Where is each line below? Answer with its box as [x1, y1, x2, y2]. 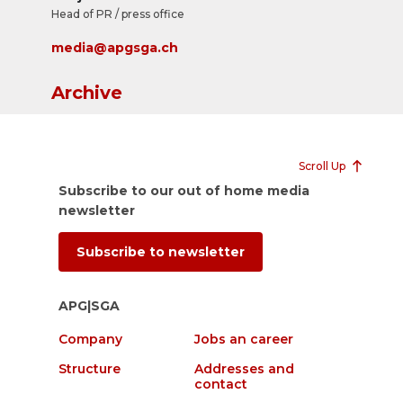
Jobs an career [194, 331, 293, 347]
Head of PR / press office [50, 7, 184, 21]
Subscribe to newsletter [76, 244, 245, 260]
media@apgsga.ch [50, 40, 178, 56]
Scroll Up [299, 159, 345, 173]
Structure [58, 361, 121, 377]
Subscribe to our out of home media [58, 183, 309, 199]
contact [194, 376, 247, 392]
